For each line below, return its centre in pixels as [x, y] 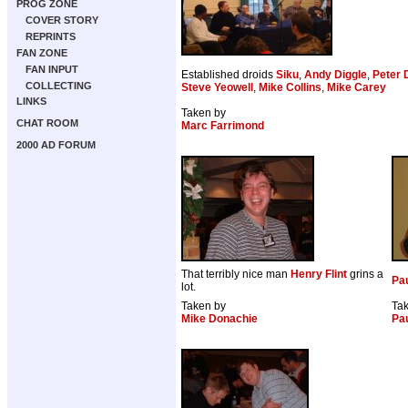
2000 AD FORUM [56, 145]
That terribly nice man [236, 275]
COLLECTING [59, 86]
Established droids [229, 75]
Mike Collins [290, 88]
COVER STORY [62, 20]
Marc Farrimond [223, 126]
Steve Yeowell [217, 88]
